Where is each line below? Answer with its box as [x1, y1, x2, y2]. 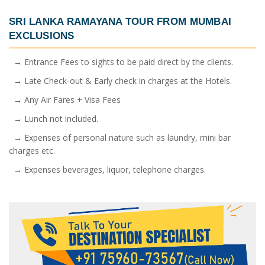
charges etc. [9, 144, 55, 156]
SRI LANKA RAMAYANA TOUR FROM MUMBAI [9, 15, 232, 28]
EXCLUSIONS [9, 30, 75, 42]
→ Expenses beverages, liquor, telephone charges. [9, 163, 206, 175]
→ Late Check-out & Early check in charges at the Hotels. [9, 75, 232, 86]
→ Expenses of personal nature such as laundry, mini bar [9, 131, 231, 143]
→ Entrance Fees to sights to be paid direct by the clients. [9, 56, 233, 67]
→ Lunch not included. [9, 112, 98, 124]
